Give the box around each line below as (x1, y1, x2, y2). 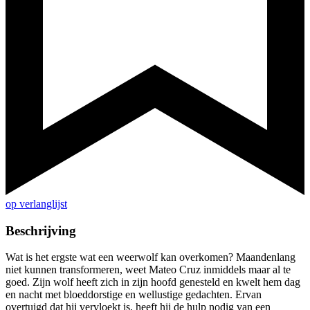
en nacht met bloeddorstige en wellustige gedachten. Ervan (6, 289, 262, 301)
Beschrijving (6, 223, 76, 238)
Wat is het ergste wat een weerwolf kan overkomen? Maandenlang (6, 251, 295, 264)
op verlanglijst (6, 198, 67, 210)
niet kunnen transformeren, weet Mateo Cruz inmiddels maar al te (6, 264, 291, 276)
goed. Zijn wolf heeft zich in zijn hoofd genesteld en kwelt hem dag (6, 276, 300, 289)
